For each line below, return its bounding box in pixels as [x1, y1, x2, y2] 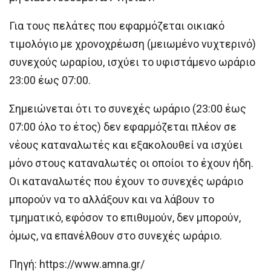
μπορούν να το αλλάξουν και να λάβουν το [9, 192, 214, 206]
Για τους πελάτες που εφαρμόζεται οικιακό [9, 19, 224, 32]
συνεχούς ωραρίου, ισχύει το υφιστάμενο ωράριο [9, 55, 255, 68]
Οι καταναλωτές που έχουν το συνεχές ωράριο [9, 174, 243, 188]
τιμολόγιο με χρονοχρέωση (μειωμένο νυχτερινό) [9, 37, 256, 50]
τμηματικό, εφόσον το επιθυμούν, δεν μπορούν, [9, 211, 241, 224]
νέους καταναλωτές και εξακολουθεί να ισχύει [9, 138, 243, 151]
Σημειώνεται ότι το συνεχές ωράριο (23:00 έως [9, 102, 246, 115]
